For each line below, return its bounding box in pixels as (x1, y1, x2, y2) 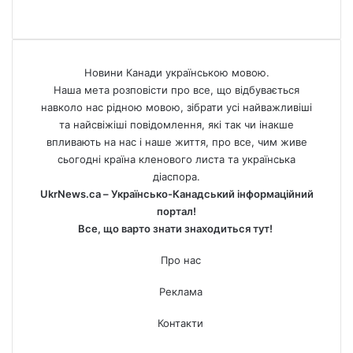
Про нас (160, 254, 201, 267)
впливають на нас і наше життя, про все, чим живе (46, 136, 307, 149)
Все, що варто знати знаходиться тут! (78, 222, 275, 236)
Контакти (158, 317, 203, 330)
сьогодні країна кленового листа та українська (58, 153, 295, 166)
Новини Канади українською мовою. (84, 66, 269, 80)
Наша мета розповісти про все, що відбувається (54, 84, 299, 97)
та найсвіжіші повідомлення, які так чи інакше (59, 118, 294, 132)
